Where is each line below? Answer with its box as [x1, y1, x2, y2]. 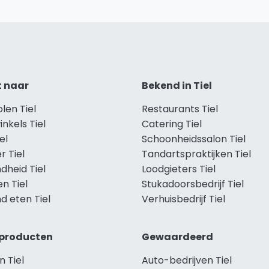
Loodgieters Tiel [142, 162, 216, 177]
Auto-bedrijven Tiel [142, 253, 232, 268]
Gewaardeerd [142, 230, 213, 244]
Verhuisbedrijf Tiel [142, 192, 225, 207]
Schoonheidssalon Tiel [142, 132, 246, 147]
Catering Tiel [142, 117, 202, 131]
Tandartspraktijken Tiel [142, 147, 251, 162]
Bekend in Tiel [142, 79, 212, 93]
